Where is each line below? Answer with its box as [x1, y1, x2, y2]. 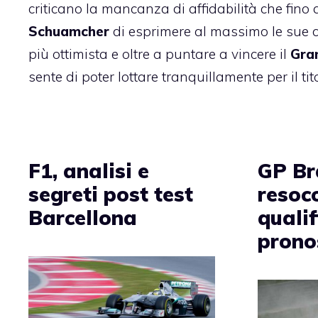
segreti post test [28, 181, 193, 207]
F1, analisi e [28, 158, 149, 183]
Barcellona [28, 204, 137, 230]
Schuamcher [28, 22, 109, 40]
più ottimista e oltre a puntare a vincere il [28, 45, 290, 62]
